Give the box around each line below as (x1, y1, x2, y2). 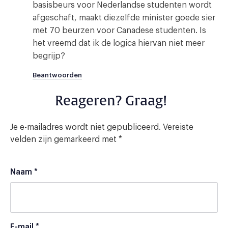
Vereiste (163, 123, 193, 131)
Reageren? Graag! (55, 92, 167, 109)
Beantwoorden (33, 71, 82, 78)
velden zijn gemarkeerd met (10, 135, 119, 144)
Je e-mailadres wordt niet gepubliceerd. (10, 123, 161, 131)
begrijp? (33, 51, 65, 60)
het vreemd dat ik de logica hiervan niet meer (33, 39, 205, 47)
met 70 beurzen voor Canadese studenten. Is (33, 26, 206, 35)
